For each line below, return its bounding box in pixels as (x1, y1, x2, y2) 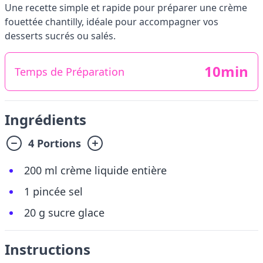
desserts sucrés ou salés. (5, 29, 116, 42)
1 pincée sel (24, 184, 83, 198)
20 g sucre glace (24, 205, 104, 220)
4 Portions (28, 136, 81, 150)
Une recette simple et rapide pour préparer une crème (5, 1, 247, 14)
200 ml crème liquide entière (24, 163, 167, 177)
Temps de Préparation (15, 65, 124, 79)
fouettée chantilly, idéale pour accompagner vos (5, 15, 218, 28)
